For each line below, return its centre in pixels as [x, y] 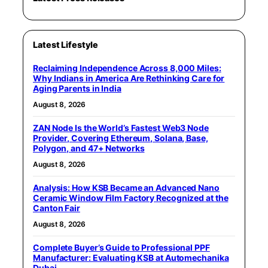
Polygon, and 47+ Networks [89, 148]
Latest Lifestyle [66, 44]
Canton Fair [57, 208]
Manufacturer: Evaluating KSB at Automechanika [131, 257]
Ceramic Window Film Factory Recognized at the [131, 197]
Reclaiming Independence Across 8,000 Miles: [127, 68]
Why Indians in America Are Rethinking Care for [129, 78]
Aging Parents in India [77, 88]
